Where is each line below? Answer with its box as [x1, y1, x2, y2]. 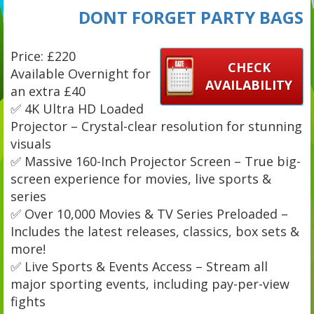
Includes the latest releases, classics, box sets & [11, 222, 299, 240]
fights [11, 292, 46, 310]
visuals [11, 135, 51, 152]
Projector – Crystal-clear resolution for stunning [11, 117, 302, 135]
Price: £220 [11, 47, 76, 64]
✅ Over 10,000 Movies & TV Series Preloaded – [11, 205, 288, 222]
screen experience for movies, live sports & [11, 170, 271, 187]
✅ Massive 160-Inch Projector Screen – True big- [11, 152, 301, 170]
